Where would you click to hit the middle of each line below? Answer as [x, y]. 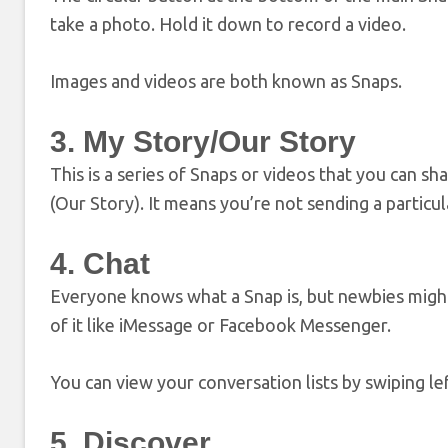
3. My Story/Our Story [203, 141]
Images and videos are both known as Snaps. [226, 80]
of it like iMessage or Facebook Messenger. [220, 324]
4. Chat [100, 263]
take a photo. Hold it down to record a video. [228, 23]
